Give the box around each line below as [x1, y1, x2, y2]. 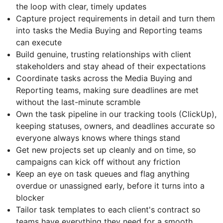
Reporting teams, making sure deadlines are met [16, 85, 199, 95]
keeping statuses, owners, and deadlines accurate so [16, 120, 215, 131]
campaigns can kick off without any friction [16, 156, 180, 167]
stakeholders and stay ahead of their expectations [16, 61, 206, 71]
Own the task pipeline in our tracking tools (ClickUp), [16, 109, 217, 119]
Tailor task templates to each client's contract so [16, 204, 201, 215]
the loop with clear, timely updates [16, 1, 146, 11]
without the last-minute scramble [16, 97, 140, 107]
